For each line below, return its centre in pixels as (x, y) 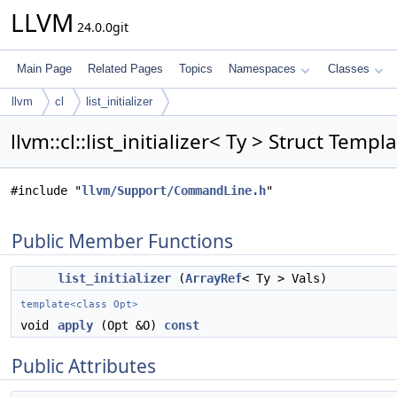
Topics (196, 69)
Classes (349, 69)
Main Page (44, 69)
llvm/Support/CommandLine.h (174, 191)
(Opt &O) (128, 325)
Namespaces (262, 69)
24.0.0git (101, 27)
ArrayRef (214, 278)
